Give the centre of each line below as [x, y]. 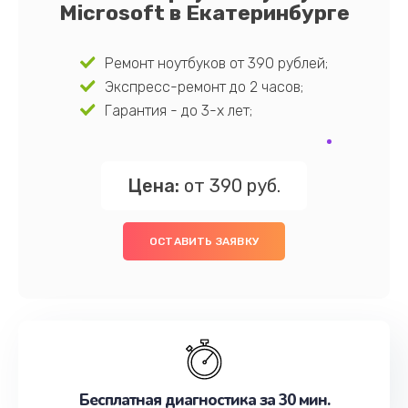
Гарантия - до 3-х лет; [179, 111]
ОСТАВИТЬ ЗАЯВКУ [204, 241]
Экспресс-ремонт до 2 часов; [204, 87]
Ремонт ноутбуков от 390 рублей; [217, 63]
